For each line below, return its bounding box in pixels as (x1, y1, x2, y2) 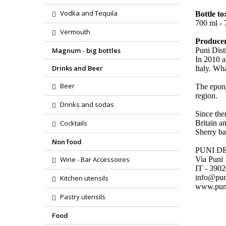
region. (195, 91, 219, 100)
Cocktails (60, 119, 87, 128)
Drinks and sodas (60, 100, 114, 109)
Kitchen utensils (60, 174, 108, 183)
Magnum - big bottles (52, 46, 121, 55)
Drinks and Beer (52, 64, 103, 73)
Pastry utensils (60, 192, 105, 201)
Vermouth (60, 27, 90, 36)
